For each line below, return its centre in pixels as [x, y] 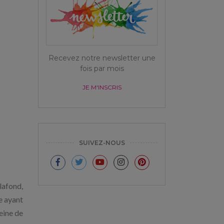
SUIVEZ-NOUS [102, 142]
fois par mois [102, 68]
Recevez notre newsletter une [102, 58]
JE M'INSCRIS [102, 87]
